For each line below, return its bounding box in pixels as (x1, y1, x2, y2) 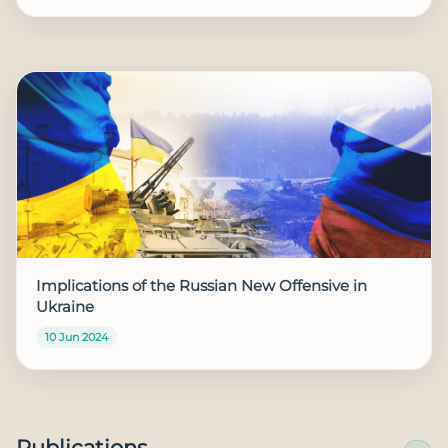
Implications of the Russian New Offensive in (36, 276, 368, 295)
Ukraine (36, 297, 95, 316)
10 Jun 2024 (44, 329, 108, 344)
